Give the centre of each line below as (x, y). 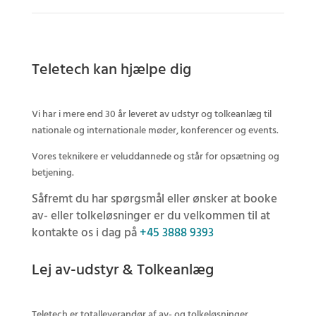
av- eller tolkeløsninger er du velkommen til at (151, 217)
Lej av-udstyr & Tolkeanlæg (122, 271)
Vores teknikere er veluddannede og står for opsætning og (155, 157)
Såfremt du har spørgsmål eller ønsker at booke (154, 200)
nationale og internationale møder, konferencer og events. (155, 131)
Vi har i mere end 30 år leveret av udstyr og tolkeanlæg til (151, 115)
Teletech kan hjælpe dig (111, 71)
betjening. (53, 174)
